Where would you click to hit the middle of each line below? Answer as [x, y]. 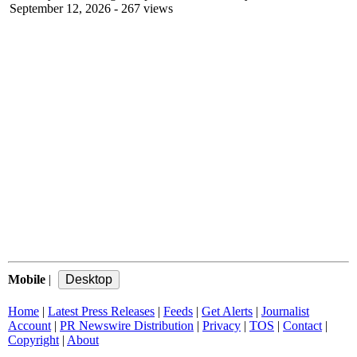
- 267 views [142, 8]
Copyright [33, 340]
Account [29, 326]
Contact [302, 326]
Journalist [285, 311]
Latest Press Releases [101, 311]
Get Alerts [227, 311]
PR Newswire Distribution [127, 326]
